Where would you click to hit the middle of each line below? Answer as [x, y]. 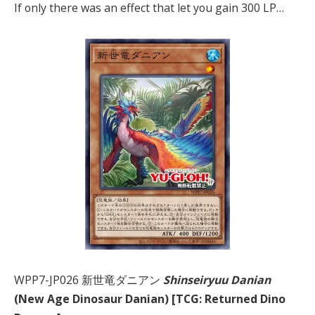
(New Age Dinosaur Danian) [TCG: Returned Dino [150, 298]
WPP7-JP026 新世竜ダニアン [89, 279]
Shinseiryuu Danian [217, 279]
